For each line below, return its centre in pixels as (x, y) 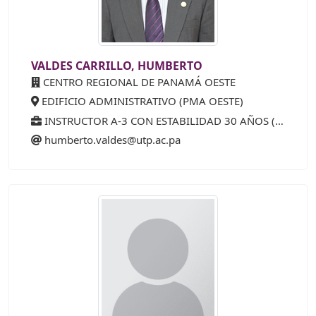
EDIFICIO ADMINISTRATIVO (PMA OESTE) (141, 101)
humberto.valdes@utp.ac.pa (113, 140)
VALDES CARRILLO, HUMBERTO (117, 65)
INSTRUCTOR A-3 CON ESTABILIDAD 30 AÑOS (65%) (158, 120)
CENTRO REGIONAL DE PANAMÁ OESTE (138, 81)
